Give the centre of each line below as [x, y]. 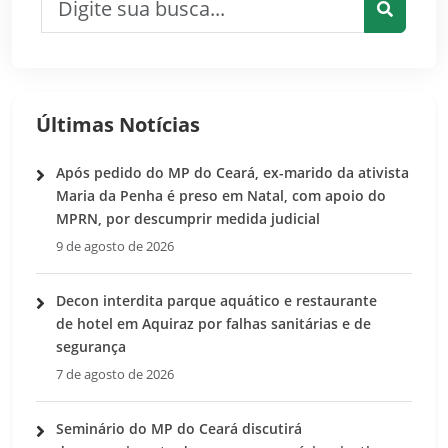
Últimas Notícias [118, 124]
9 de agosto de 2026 [115, 246]
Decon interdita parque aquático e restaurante [216, 300]
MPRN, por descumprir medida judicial [188, 218]
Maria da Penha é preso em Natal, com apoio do [221, 195]
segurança [95, 346]
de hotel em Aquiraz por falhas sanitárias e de [213, 323]
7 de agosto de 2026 [115, 374]
